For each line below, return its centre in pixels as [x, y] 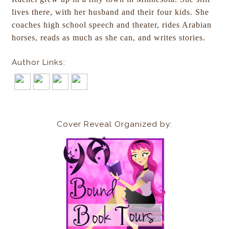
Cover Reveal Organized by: [114, 124]
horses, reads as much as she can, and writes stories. [109, 38]
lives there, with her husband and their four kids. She [111, 12]
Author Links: [39, 63]
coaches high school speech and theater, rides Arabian [112, 25]
